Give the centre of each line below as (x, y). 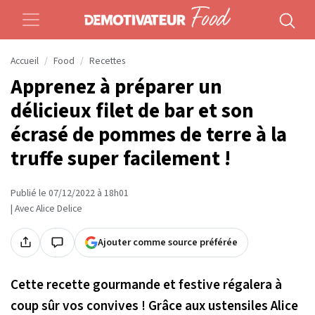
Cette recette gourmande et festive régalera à (146, 284)
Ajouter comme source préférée (168, 242)
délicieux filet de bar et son (132, 111)
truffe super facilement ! (121, 159)
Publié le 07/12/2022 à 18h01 (70, 193)
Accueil (25, 61)
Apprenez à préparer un (116, 87)
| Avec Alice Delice (46, 208)
